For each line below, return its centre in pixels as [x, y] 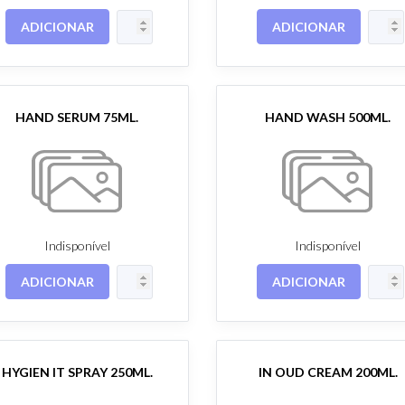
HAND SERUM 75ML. [77, 117]
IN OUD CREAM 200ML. [328, 372]
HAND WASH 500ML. [328, 117]
